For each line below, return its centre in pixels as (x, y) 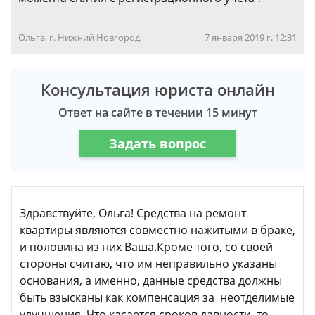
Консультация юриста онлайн (157, 89)
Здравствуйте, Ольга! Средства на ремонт (133, 213)
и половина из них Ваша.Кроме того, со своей (146, 247)
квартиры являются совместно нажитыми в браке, (157, 230)
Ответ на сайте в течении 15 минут (157, 112)
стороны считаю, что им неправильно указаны (148, 264)
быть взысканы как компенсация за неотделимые (157, 297)
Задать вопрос (157, 143)
